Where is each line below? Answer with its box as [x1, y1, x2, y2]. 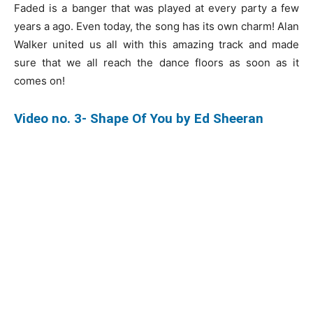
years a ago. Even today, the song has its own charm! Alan [14, 19, 299, 33]
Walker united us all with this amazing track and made [14, 37, 299, 51]
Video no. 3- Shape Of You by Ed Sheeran [14, 110, 263, 126]
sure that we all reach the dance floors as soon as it [14, 55, 299, 69]
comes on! [14, 73, 65, 87]
